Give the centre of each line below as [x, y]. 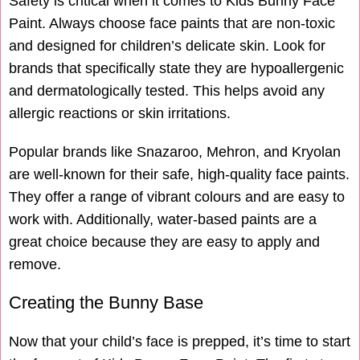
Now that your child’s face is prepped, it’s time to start [180, 342]
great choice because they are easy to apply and [164, 242]
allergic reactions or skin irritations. [120, 114]
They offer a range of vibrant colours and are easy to [177, 197]
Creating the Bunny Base [106, 303]
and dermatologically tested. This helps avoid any [167, 91]
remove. [35, 265]
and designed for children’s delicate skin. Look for [167, 46]
